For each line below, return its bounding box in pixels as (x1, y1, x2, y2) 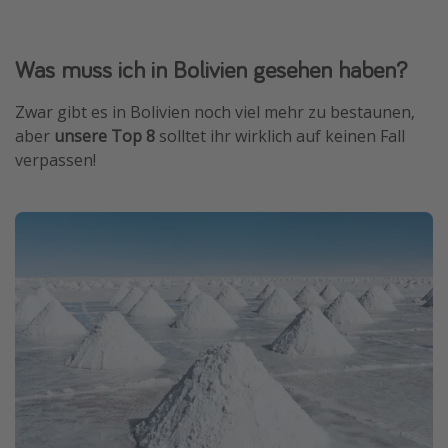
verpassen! (15, 148, 96, 171)
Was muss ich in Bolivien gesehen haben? (15, 53, 407, 85)
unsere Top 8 (54, 124, 159, 147)
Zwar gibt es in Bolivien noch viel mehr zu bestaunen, (15, 100, 415, 123)
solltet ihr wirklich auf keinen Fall (159, 124, 405, 147)
